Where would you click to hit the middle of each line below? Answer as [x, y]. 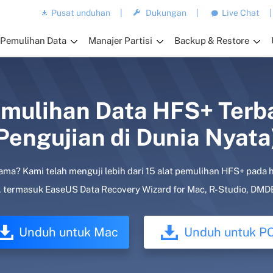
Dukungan [166, 13]
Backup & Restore [212, 41]
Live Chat [241, 13]
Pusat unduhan [81, 13]
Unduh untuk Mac [69, 232]
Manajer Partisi [121, 41]
